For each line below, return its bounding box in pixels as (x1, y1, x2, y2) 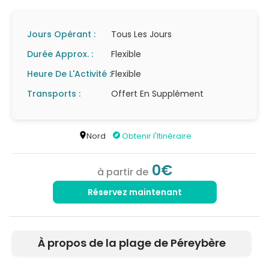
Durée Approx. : (27, 47, 93, 60)
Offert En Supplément (111, 87, 204, 100)
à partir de (97, 165, 151, 179)
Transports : (27, 87, 80, 100)
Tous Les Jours (111, 28, 172, 40)
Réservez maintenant (87, 186, 182, 198)
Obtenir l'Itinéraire (121, 130, 192, 142)
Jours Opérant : (27, 28, 95, 40)
